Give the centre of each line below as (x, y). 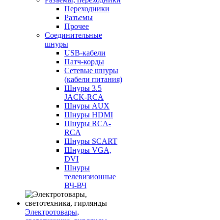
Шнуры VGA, (88, 150)
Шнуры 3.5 (83, 88)
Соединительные (73, 35)
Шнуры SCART (91, 141)
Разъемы (79, 17)
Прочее (77, 26)
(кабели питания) (93, 79)
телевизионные (90, 177)
